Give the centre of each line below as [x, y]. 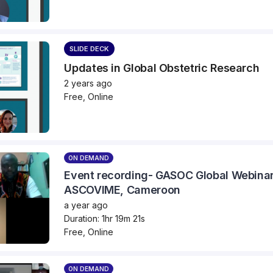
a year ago [86, 205]
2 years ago [88, 83]
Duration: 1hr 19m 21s [105, 218]
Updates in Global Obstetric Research [162, 68]
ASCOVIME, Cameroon [122, 190]
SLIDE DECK [90, 48]
